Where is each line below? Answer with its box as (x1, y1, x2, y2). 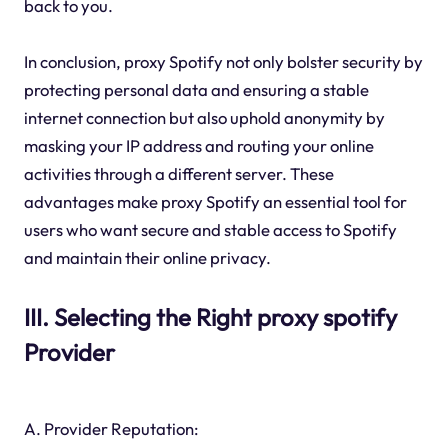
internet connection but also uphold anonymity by (23, 106, 385, 128)
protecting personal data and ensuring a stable (23, 78, 369, 100)
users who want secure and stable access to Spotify (23, 218, 397, 240)
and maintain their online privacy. (23, 246, 271, 268)
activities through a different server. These (23, 162, 334, 184)
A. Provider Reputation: (23, 417, 199, 439)
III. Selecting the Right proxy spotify (23, 301, 397, 332)
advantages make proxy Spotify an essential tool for (23, 190, 407, 212)
